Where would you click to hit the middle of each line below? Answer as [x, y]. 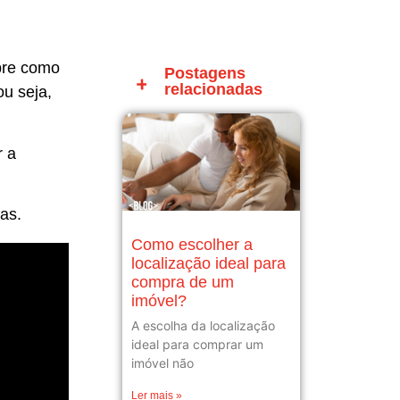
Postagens [205, 74]
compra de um [182, 282]
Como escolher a [192, 244]
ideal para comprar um [197, 344]
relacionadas [214, 90]
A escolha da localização [203, 325]
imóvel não [162, 362]
